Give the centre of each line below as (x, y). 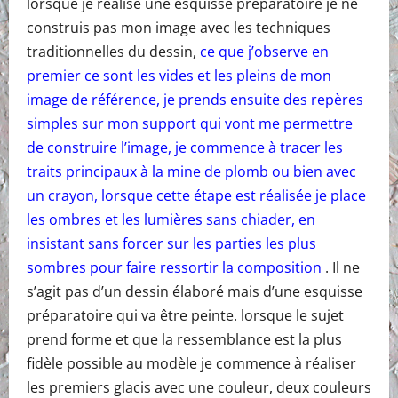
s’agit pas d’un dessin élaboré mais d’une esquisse (195, 291)
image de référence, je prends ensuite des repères (195, 99)
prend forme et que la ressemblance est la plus (184, 339)
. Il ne (341, 267)
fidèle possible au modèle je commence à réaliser (191, 363)
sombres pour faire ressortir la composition (174, 267)
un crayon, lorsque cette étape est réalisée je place (196, 195)
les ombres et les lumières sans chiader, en (171, 219)
